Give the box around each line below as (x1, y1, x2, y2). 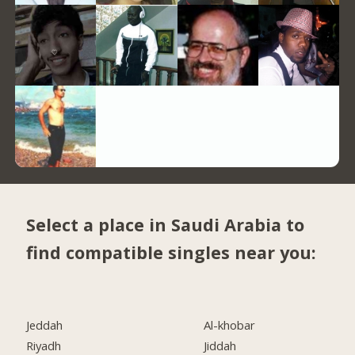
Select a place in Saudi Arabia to (26, 212, 305, 236)
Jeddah (26, 317, 63, 334)
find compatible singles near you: (26, 240, 317, 264)
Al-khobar (204, 317, 256, 334)
